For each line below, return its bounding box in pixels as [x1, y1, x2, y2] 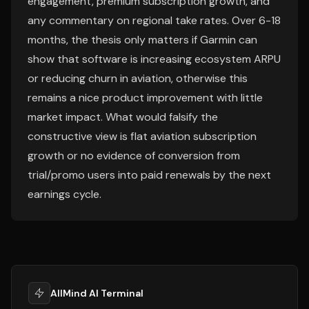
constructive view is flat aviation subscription [28, 129, 257, 143]
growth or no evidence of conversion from [28, 148, 240, 163]
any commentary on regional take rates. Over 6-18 [28, 13, 281, 28]
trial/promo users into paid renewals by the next [28, 168, 271, 182]
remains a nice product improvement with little [28, 90, 263, 105]
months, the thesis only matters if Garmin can [28, 32, 257, 47]
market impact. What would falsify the [28, 110, 218, 124]
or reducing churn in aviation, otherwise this [28, 71, 248, 86]
